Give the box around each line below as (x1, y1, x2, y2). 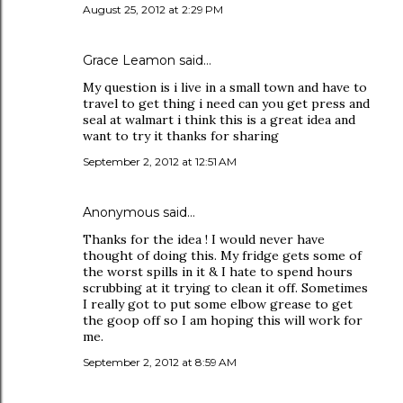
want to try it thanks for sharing (83, 128, 279, 144)
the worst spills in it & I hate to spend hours (83, 264, 353, 280)
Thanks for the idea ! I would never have (83, 231, 325, 247)
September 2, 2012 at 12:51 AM (83, 155, 237, 168)
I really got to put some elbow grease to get (83, 296, 353, 312)
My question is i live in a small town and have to (83, 79, 367, 95)
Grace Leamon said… (83, 52, 211, 68)
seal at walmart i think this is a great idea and (83, 112, 355, 128)
